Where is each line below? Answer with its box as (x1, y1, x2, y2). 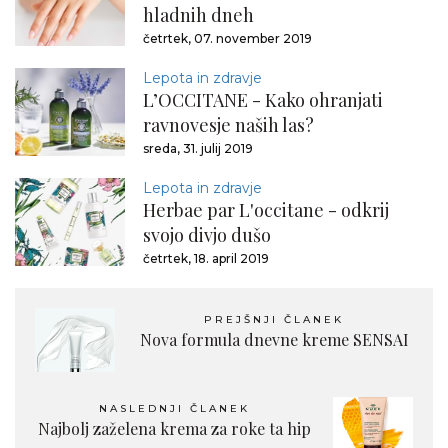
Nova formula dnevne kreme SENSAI (139, 329, 409, 350)
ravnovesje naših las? (143, 113, 314, 137)
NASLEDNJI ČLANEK (98, 402, 250, 415)
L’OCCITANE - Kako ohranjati (143, 88, 383, 112)
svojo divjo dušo (143, 223, 271, 247)
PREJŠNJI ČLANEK (204, 313, 344, 326)
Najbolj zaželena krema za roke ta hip (37, 418, 311, 439)
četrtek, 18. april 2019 (143, 251, 269, 266)
